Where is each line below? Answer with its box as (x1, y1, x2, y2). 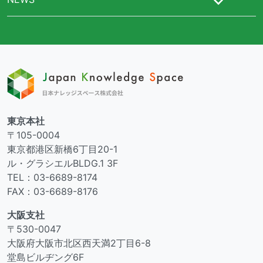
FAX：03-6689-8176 (7, 185, 98, 197)
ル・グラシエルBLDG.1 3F (7, 157, 118, 169)
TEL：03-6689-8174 (7, 171, 97, 183)
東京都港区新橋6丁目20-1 (7, 143, 117, 155)
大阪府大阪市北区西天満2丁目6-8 (7, 237, 151, 249)
